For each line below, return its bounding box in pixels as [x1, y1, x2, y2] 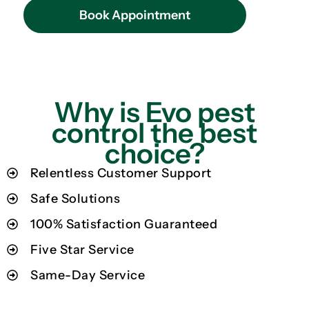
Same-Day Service [30, 267, 145, 283]
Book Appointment [79, 7, 191, 23]
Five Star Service [30, 241, 134, 257]
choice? [104, 136, 205, 170]
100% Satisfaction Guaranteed [30, 216, 217, 232]
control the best [52, 115, 257, 150]
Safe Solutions [30, 190, 120, 206]
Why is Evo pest [54, 94, 255, 129]
